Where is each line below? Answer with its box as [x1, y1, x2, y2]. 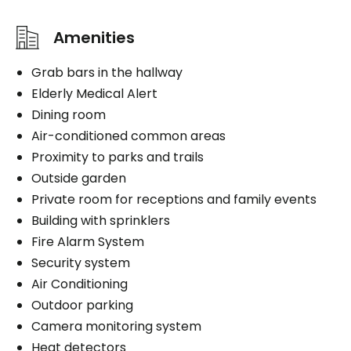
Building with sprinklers [31, 211, 170, 230]
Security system [31, 253, 130, 272]
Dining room [31, 105, 106, 124]
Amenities [53, 26, 135, 49]
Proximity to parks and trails [31, 147, 204, 166]
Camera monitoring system [31, 317, 201, 335]
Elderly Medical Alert [31, 84, 157, 103]
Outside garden [31, 168, 126, 187]
